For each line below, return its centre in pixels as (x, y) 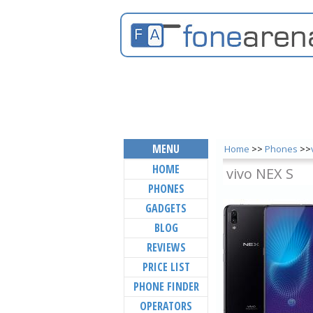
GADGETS (166, 208)
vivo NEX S (260, 174)
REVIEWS (166, 247)
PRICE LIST (166, 267)
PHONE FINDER (166, 286)
